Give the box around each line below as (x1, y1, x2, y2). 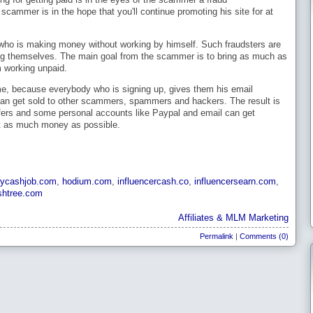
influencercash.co (117, 175, 189, 187)
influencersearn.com (194, 175, 276, 187)
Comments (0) (240, 232, 289, 241)
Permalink (200, 232, 233, 241)
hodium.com (62, 175, 112, 187)
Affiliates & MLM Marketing (178, 212, 289, 224)
